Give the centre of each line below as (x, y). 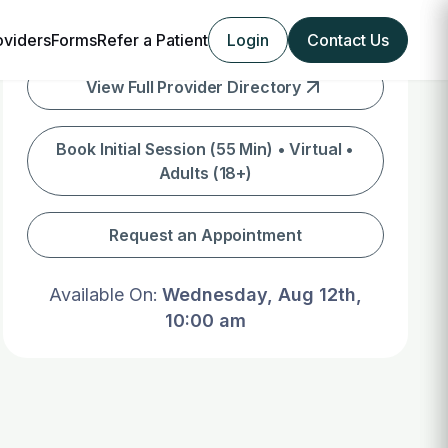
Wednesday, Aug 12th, (261, 294)
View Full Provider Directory (193, 87)
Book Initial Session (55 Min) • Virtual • (205, 149)
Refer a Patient (152, 40)
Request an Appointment (205, 235)
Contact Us (348, 40)
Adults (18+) (205, 173)
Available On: (103, 294)
